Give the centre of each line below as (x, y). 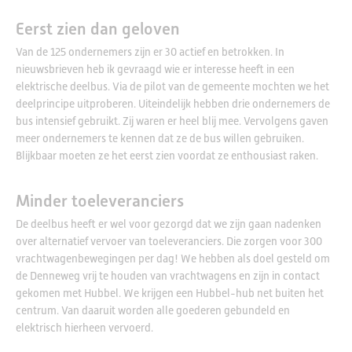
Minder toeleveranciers (102, 201)
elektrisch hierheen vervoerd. (84, 327)
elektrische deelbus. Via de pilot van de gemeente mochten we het (172, 86)
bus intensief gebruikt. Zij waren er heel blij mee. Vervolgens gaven (172, 121)
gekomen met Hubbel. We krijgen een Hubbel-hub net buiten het (170, 293)
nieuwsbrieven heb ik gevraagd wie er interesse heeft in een (155, 69)
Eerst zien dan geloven (98, 29)
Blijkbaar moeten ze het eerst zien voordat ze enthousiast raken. (167, 155)
